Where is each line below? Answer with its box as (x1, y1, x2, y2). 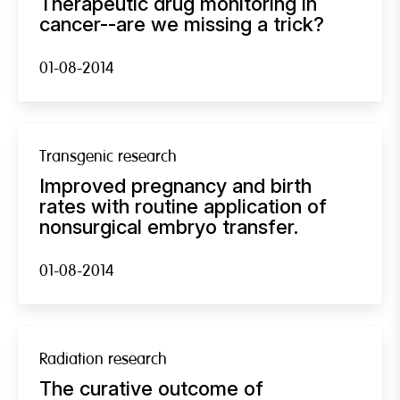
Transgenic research (39, 146, 177, 167)
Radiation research (39, 348, 167, 370)
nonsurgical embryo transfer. (39, 214, 298, 238)
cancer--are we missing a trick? (39, 12, 324, 36)
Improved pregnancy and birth (39, 173, 312, 197)
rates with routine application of (39, 194, 327, 218)
